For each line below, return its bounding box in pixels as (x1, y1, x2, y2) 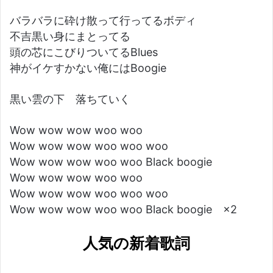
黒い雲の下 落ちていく (10, 93, 130, 105)
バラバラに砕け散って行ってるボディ (10, 14, 196, 27)
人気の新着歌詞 (83, 233, 190, 254)
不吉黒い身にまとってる (10, 30, 130, 43)
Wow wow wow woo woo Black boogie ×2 (10, 203, 237, 216)
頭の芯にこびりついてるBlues (10, 46, 158, 58)
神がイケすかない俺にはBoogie (10, 62, 166, 74)
